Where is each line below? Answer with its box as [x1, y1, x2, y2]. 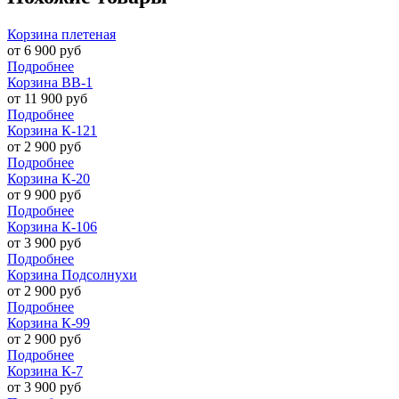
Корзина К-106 [7, 218, 97, 234]
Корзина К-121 [7, 122, 97, 138]
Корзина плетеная [7, 26, 116, 42]
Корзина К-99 [7, 314, 90, 330]
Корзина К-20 [7, 170, 90, 186]
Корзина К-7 [7, 362, 83, 379]
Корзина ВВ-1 [7, 74, 93, 90]
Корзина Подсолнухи [7, 266, 137, 282]
